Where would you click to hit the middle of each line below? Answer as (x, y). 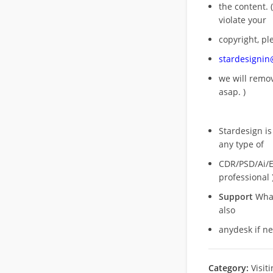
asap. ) (232, 92)
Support (236, 197)
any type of (241, 144)
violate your (242, 20)
